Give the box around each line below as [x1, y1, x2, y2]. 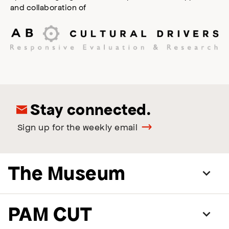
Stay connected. [27, 100, 151, 118]
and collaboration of [10, 2, 86, 12]
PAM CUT [8, 202, 93, 225]
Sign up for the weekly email [17, 121, 138, 132]
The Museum [8, 162, 126, 184]
